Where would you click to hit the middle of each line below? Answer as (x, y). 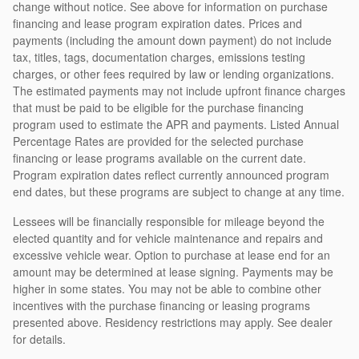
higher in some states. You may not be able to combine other (167, 288)
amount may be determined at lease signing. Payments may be (173, 271)
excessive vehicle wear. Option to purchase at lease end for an (171, 254)
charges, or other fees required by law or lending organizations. (173, 73)
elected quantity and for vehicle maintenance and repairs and (168, 238)
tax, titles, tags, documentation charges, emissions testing (159, 56)
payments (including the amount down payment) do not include (172, 40)
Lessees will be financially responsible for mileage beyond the (169, 221)
